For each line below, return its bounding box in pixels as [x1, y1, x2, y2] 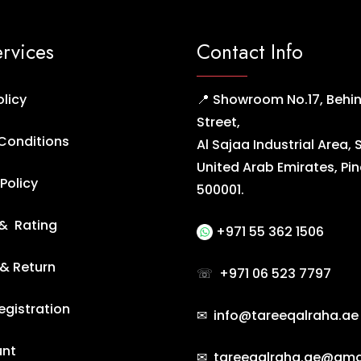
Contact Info [197, 36, 303, 66]
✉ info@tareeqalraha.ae [197, 305, 359, 325]
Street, [197, 112, 240, 131]
